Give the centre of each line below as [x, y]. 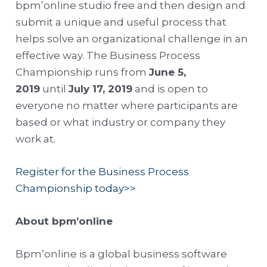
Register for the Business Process [103, 171]
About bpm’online [64, 221]
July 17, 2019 [101, 89]
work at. [36, 139]
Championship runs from [83, 72]
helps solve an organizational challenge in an [132, 38]
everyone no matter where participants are [127, 105]
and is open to [170, 89]
